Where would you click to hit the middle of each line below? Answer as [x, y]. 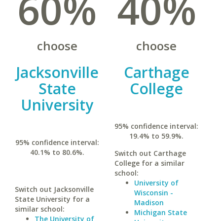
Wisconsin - [153, 193]
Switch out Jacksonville [54, 189]
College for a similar [149, 163]
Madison [149, 203]
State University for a [52, 199]
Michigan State [160, 212]
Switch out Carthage [150, 153]
